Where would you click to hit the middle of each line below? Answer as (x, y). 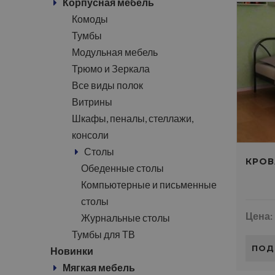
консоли (90, 135)
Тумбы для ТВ (103, 234)
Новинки (72, 251)
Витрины (92, 102)
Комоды (90, 19)
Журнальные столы (126, 218)
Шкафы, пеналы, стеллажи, (133, 118)
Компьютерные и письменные (149, 184)
